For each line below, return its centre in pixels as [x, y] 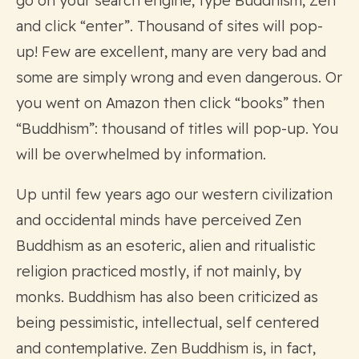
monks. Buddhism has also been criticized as [167, 296]
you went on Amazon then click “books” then [170, 103]
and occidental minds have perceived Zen [159, 220]
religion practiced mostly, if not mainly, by [159, 271]
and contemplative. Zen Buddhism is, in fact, [166, 348]
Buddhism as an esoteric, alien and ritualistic [166, 245]
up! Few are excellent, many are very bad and [171, 51]
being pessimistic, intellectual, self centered [167, 322]
